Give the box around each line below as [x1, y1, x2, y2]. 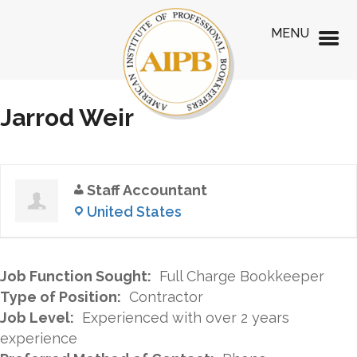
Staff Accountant [87, 182, 207, 198]
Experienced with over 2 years [82, 309, 289, 326]
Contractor [129, 288, 203, 305]
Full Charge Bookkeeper [159, 268, 324, 284]
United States [87, 203, 182, 220]
